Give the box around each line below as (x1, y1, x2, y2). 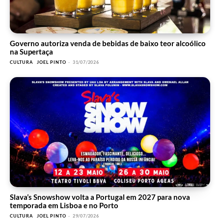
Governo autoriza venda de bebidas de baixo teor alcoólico (10, 38, 206, 48)
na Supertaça (10, 47, 53, 56)
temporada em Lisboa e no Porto (10, 201, 118, 210)
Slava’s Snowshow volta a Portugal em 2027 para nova (10, 192, 190, 202)
